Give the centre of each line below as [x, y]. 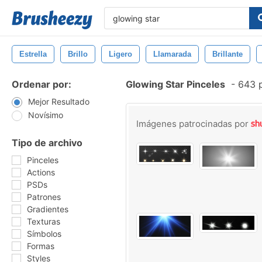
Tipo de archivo [47, 143]
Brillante [227, 54]
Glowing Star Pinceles [175, 84]
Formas [41, 246]
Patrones [44, 197]
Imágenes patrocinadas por [194, 124]
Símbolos [44, 234]
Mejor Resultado [59, 101]
